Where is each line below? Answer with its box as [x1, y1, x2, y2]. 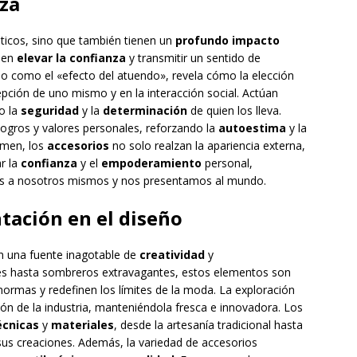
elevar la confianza [17, 50, 126, 66]
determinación [103, 103, 187, 119]
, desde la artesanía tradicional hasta [114, 317, 303, 333]
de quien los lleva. [187, 103, 281, 119]
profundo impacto [175, 33, 280, 49]
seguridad [21, 103, 79, 119]
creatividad [139, 247, 205, 263]
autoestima [218, 120, 286, 136]
